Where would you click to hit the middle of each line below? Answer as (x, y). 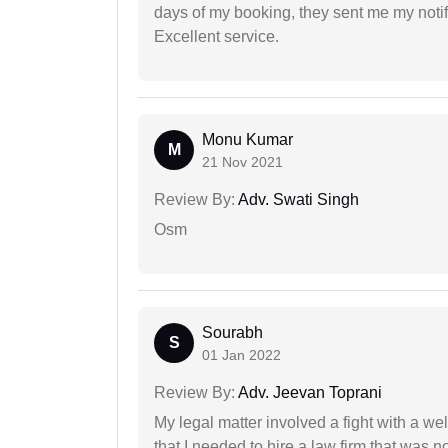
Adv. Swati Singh (297, 200)
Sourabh (232, 333)
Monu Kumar (247, 140)
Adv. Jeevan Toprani (308, 393)
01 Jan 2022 (241, 355)
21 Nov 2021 (242, 162)
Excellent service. (216, 37)
